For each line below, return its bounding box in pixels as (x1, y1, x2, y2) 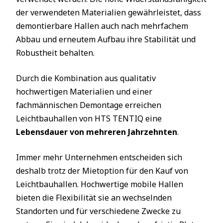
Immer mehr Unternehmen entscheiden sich (16, 152, 182, 163)
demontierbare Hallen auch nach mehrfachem (16, 20, 188, 31)
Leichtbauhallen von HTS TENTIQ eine (16, 113, 162, 124)
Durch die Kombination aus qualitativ (16, 73, 156, 84)
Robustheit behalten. (16, 47, 95, 58)
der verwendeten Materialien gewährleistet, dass (16, 7, 201, 18)
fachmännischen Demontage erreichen (16, 100, 161, 111)
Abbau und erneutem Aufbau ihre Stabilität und (16, 34, 196, 45)
